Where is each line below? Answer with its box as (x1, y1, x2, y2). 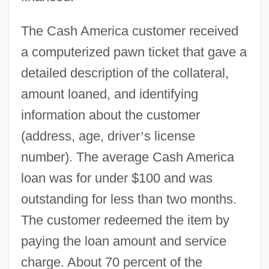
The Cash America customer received (20, 23, 238, 38)
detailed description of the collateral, (20, 65, 229, 80)
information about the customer (20, 107, 200, 122)
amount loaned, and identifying (20, 86, 198, 101)
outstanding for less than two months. (20, 191, 237, 207)
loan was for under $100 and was (20, 170, 213, 186)
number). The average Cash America (20, 149, 234, 165)
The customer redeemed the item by (20, 212, 229, 228)
